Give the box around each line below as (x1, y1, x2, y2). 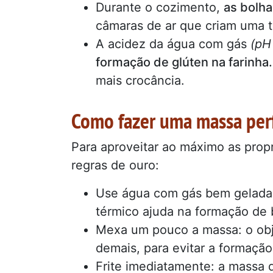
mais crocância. (96, 73, 185, 88)
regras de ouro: (71, 158, 159, 173)
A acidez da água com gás (96, 36, 250, 51)
